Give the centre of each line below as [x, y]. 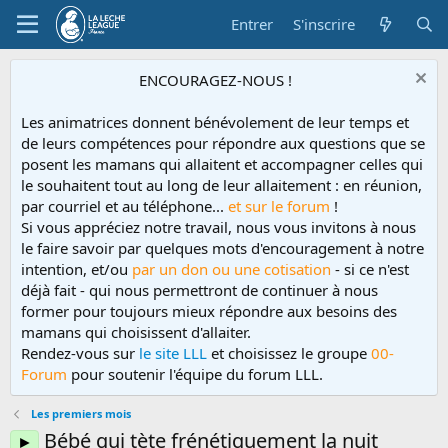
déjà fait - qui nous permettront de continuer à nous [199, 290]
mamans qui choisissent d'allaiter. [136, 332]
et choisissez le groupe [289, 353]
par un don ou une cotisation [233, 269]
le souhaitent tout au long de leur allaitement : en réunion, [221, 185]
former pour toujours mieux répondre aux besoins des [209, 311]
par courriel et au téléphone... [122, 206]
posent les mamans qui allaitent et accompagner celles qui [222, 164]
